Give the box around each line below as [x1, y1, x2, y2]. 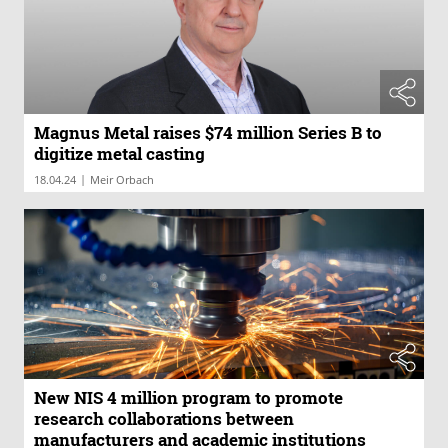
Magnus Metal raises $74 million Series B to [34, 121, 382, 145]
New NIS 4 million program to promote [34, 385, 343, 409]
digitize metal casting [34, 142, 205, 166]
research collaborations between [34, 406, 294, 430]
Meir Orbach [90, 172, 154, 188]
